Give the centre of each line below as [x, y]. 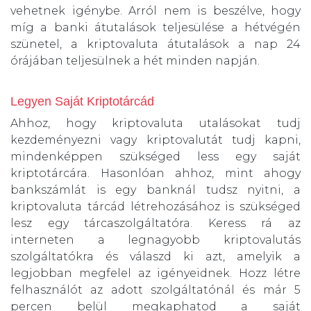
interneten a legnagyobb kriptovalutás [155, 240]
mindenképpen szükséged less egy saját [155, 157]
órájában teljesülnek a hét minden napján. [135, 61]
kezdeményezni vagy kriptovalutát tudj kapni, [155, 140]
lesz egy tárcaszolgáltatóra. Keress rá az [155, 224]
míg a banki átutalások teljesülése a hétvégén [155, 28]
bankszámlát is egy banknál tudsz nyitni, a [155, 190]
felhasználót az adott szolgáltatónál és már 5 [155, 290]
